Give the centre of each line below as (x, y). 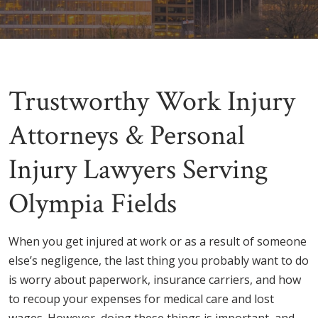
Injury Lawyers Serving (138, 170)
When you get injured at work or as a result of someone (158, 242)
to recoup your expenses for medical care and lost (141, 299)
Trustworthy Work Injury (152, 102)
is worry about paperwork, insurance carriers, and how (155, 280)
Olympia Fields (93, 204)
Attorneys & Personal (127, 136)
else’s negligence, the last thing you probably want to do (159, 261)
